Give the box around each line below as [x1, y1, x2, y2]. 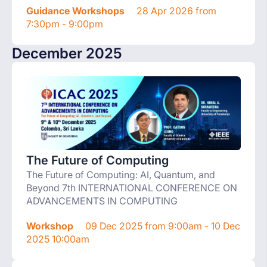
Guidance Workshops [26, 4, 125, 17]
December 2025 [12, 44, 122, 62]
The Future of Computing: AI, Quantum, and [26, 168, 215, 181]
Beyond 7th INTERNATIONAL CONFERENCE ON [26, 181, 237, 194]
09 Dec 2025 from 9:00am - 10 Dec [83, 219, 240, 232]
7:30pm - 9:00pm [26, 17, 103, 30]
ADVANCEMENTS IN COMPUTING [26, 194, 178, 207]
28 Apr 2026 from [134, 4, 216, 17]
